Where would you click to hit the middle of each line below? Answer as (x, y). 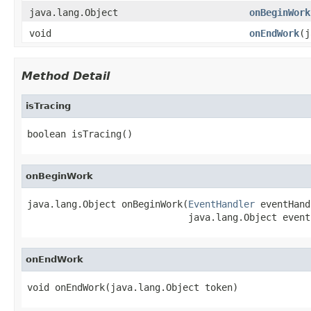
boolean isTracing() (80, 134)
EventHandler (221, 204)
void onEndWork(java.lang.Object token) (133, 287)
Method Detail (66, 76)
